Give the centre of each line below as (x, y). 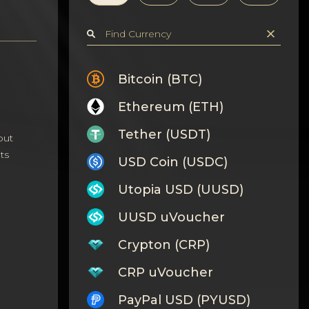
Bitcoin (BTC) (160, 79)
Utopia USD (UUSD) (180, 189)
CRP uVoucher (165, 272)
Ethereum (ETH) (170, 107)
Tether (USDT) (164, 134)
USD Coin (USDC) (172, 162)
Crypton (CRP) (163, 245)
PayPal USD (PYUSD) (184, 300)
